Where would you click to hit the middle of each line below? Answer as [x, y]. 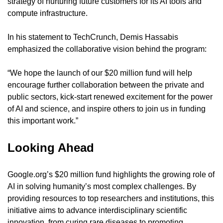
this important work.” [43, 120]
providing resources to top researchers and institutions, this [111, 198]
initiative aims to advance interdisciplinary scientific [97, 210]
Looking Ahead [51, 147]
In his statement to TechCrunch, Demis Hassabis [93, 37]
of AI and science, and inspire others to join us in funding [107, 109]
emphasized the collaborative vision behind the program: [107, 49]
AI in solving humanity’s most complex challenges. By [102, 186]
